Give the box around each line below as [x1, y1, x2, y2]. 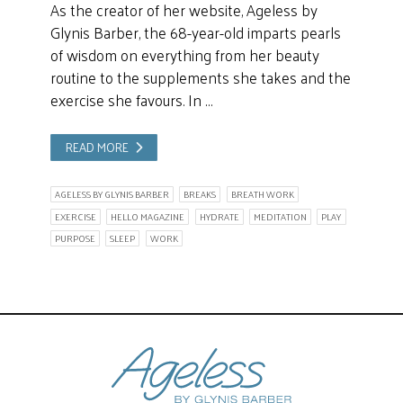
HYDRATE [199, 208, 239, 225]
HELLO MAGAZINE [111, 208, 185, 225]
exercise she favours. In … [49, 86, 212, 114]
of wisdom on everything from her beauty [49, 41, 319, 69]
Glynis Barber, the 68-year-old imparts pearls [49, 19, 341, 47]
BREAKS [184, 186, 217, 203]
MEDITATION [254, 208, 307, 225]
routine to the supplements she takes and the [49, 64, 351, 92]
